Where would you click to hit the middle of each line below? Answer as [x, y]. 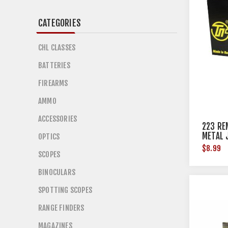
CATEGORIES [60, 23]
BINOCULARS [57, 172]
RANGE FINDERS [61, 208]
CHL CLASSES [57, 48]
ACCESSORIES [58, 119]
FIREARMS [53, 83]
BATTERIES [54, 65]
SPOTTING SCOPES [65, 190]
